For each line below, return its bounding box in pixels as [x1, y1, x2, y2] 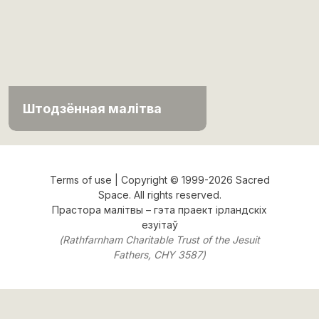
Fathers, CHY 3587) [113, 249, 206, 261]
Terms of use [49, 174, 112, 187]
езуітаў [141, 219, 178, 231]
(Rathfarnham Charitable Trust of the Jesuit [59, 234, 260, 246]
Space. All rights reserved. [98, 189, 221, 202]
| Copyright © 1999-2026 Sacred [111, 174, 270, 187]
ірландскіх [216, 204, 267, 216]
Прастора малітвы [52, 204, 143, 216]
